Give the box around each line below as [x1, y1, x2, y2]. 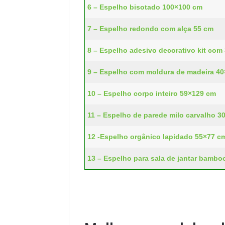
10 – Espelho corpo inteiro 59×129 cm [87, 89, 216, 97]
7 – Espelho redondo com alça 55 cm [87, 24, 213, 33]
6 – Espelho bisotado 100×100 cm [87, 3, 202, 11]
